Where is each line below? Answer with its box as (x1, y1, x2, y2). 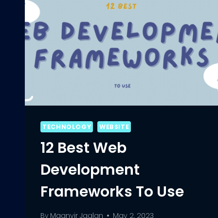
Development (40, 160, 140, 181)
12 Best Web (40, 138, 127, 159)
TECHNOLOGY (42, 123, 91, 131)
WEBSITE (99, 123, 129, 131)
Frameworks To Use (40, 182, 184, 202)
